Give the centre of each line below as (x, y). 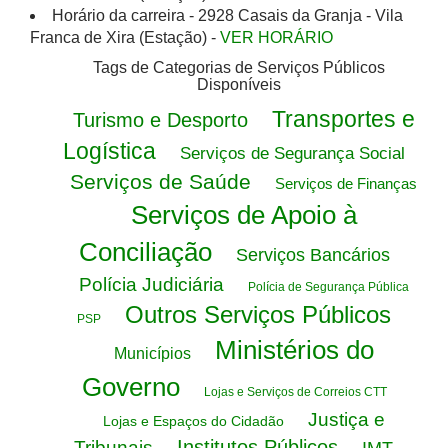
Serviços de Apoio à (244, 215)
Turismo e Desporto (160, 120)
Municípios (152, 353)
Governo (130, 387)
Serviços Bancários (312, 255)
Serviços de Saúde (160, 181)
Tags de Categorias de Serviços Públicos (239, 67)
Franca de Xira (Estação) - (125, 37)
